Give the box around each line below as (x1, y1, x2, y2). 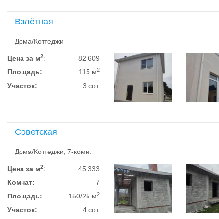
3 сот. (83, 82, 100, 89)
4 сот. (83, 206, 100, 214)
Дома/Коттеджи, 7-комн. (15, 148, 91, 155)
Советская (15, 127, 57, 137)
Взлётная (15, 17, 53, 26)
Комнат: (7, 178, 35, 186)
